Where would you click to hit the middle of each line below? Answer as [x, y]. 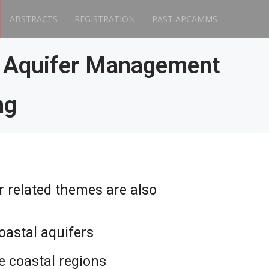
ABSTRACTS [34, 19]
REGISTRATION [105, 19]
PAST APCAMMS [185, 19]
